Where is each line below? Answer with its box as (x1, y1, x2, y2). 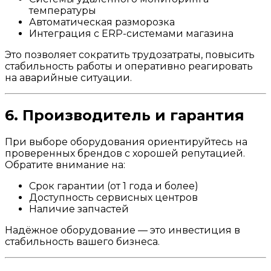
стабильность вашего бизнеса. (5, 235, 160, 247)
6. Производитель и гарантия (5, 106, 244, 124)
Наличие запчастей (29, 203, 129, 215)
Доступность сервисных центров (29, 191, 198, 203)
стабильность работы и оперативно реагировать (5, 60, 253, 72)
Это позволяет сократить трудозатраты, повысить (5, 48, 255, 60)
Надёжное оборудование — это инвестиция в (5, 224, 240, 236)
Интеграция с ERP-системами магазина (29, 27, 233, 39)
